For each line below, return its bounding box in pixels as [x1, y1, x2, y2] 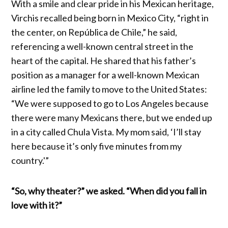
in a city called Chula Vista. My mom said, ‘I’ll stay [11, 126, 202, 138]
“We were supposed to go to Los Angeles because [11, 98, 209, 109]
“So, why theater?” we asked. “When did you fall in [11, 185, 207, 197]
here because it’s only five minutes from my [11, 140, 182, 152]
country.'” [11, 155, 49, 166]
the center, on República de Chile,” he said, [11, 26, 178, 38]
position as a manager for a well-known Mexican [11, 69, 200, 81]
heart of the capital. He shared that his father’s [11, 55, 196, 67]
